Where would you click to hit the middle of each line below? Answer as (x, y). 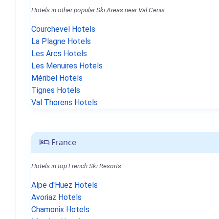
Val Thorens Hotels (65, 102)
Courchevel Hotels (63, 29)
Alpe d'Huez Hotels (65, 185)
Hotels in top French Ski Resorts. (77, 166)
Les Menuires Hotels (67, 66)
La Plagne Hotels (61, 41)
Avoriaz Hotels (56, 197)
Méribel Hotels (57, 78)
